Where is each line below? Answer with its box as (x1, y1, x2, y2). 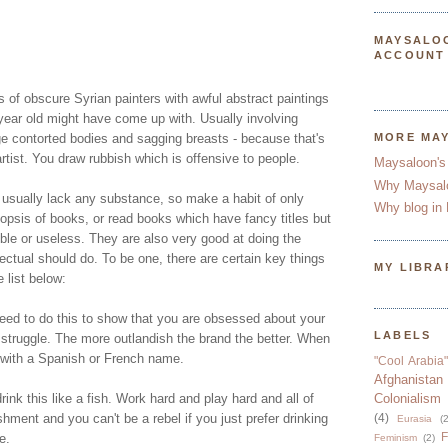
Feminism (374, 432, 417, 444)
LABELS (374, 329, 432, 342)
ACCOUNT (374, 48, 446, 61)
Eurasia (396, 413, 432, 425)
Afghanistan (374, 372, 443, 388)
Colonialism (374, 391, 441, 407)
